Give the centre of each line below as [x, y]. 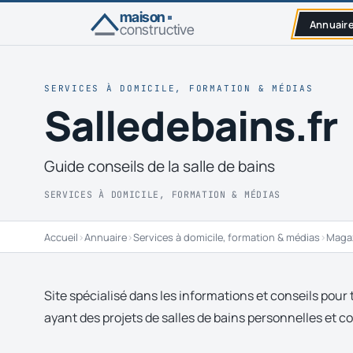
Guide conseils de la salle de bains [160, 166]
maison [143, 17]
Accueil [61, 237]
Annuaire [106, 237]
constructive [157, 30]
